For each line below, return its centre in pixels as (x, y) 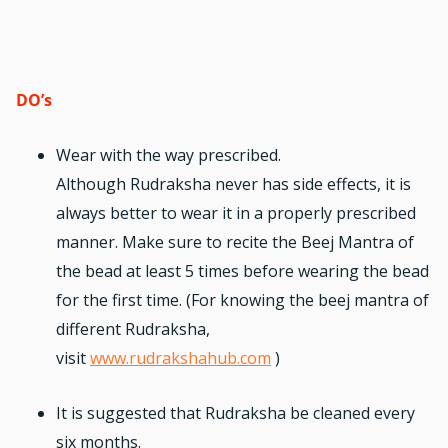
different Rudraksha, (133, 328)
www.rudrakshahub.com (180, 357)
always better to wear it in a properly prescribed (236, 212)
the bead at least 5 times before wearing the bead (242, 270)
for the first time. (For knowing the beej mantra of (242, 299)
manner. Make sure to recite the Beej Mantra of (235, 241)
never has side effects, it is (313, 183)
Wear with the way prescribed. (168, 154)
